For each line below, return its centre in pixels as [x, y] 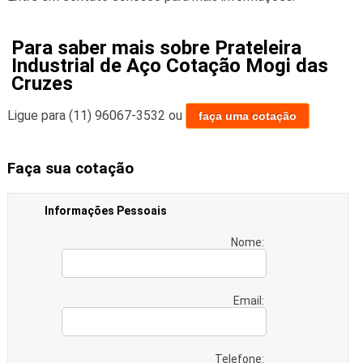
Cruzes [42, 84]
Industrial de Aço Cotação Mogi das [169, 66]
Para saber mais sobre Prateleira [156, 48]
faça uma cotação [247, 116]
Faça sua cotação [70, 169]
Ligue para [38, 116]
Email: [250, 300]
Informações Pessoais [105, 210]
